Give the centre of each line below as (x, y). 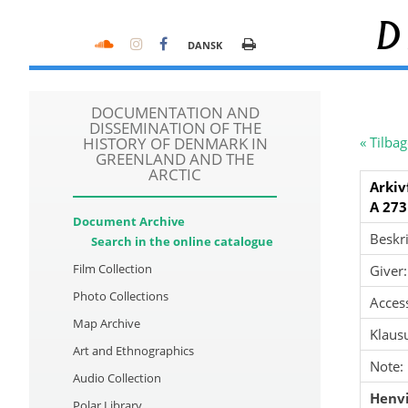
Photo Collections (121, 296)
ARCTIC (175, 174)
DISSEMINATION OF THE (175, 128)
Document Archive (129, 221)
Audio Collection (117, 378)
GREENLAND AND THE (175, 159)
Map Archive (107, 323)
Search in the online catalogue (182, 241)
